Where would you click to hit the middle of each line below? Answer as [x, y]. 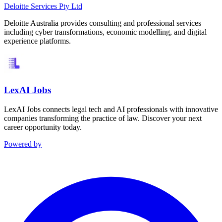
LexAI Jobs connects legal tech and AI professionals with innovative [111, 109]
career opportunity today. [43, 127]
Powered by [23, 144]
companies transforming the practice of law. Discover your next [103, 118]
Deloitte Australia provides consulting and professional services [103, 23]
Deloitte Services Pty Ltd [43, 6]
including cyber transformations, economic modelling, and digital [105, 32]
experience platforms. [37, 41]
